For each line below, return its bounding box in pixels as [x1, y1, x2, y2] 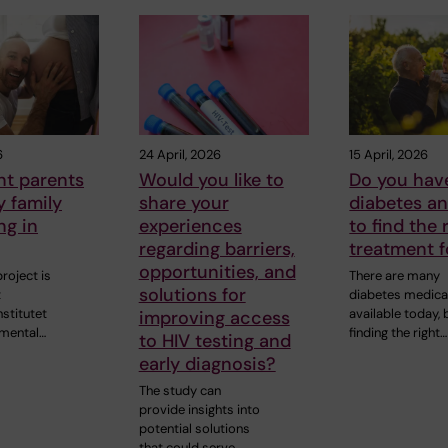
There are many [349, 266, 441, 284]
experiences [138, 213, 242, 238]
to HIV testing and [138, 328, 291, 353]
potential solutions [138, 419, 250, 437]
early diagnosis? [138, 351, 276, 376]
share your [138, 190, 229, 215]
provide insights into [138, 400, 260, 418]
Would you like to [138, 167, 284, 192]
